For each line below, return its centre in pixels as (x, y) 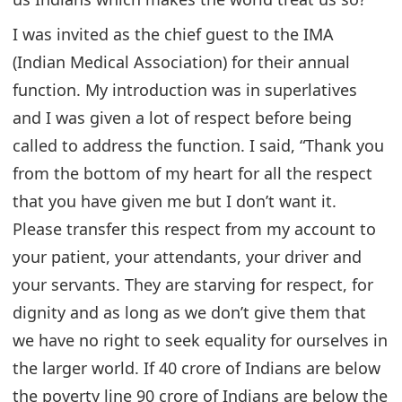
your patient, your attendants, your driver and (187, 256)
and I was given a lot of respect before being (182, 117)
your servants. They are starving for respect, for (193, 284)
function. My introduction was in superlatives (185, 89)
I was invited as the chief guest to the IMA (173, 34)
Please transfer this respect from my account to (194, 228)
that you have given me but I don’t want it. (175, 201)
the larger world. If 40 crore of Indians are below (197, 367)
